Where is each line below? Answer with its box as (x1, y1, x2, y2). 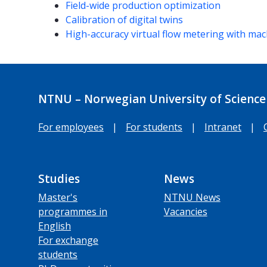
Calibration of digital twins (66, 13, 188, 27)
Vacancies (163, 204, 207, 218)
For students (126, 120, 182, 133)
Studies (38, 170, 80, 187)
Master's (38, 190, 77, 204)
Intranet (204, 120, 241, 133)
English (38, 219, 71, 232)
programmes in (38, 204, 107, 218)
